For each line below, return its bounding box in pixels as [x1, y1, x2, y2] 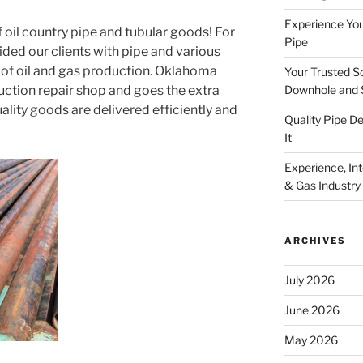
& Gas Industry [284, 177, 361, 192]
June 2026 [284, 302, 340, 317]
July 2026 [284, 272, 335, 287]
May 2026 [284, 332, 338, 347]
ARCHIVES [284, 234, 346, 246]
